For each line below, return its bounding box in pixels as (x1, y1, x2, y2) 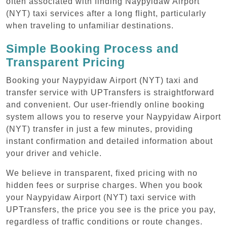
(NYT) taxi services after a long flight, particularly (6, 9, 206, 18)
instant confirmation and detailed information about (6, 136, 213, 145)
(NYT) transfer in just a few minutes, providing (6, 124, 193, 133)
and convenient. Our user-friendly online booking (6, 100, 205, 109)
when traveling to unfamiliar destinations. (6, 21, 174, 30)
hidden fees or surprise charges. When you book (6, 180, 203, 190)
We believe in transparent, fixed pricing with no (6, 168, 198, 177)
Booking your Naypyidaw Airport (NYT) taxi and (6, 75, 199, 85)
